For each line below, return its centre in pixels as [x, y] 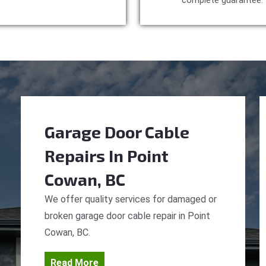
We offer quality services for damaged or [131, 199]
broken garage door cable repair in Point [127, 216]
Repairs [75, 156]
